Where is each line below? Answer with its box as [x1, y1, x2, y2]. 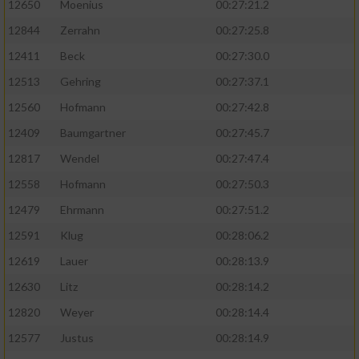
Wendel [60, 151, 99, 166]
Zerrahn [60, 23, 100, 38]
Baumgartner [60, 126, 126, 140]
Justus [60, 331, 94, 345]
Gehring [60, 75, 101, 89]
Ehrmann [60, 203, 104, 217]
